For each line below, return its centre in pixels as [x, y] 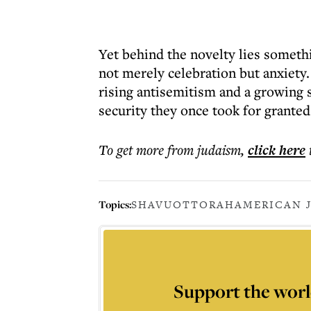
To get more [133, 150]
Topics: [115, 204]
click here [277, 150]
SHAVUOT [161, 204]
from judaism [204, 150]
